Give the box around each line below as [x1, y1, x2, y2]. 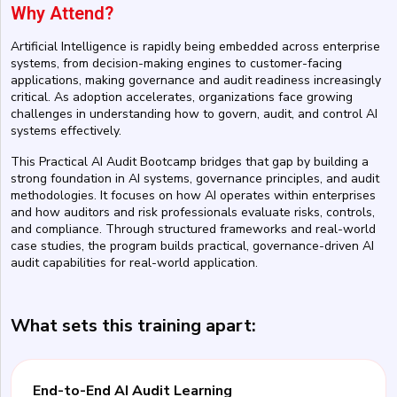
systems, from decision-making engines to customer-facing [11, 54, 342, 72]
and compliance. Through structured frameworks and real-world [11, 220, 376, 237]
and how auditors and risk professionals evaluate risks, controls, [11, 203, 375, 221]
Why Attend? [11, 2, 113, 24]
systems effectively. [11, 121, 121, 139]
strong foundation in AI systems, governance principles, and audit [11, 169, 379, 187]
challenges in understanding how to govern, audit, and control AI [11, 105, 378, 122]
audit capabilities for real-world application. [11, 253, 258, 271]
